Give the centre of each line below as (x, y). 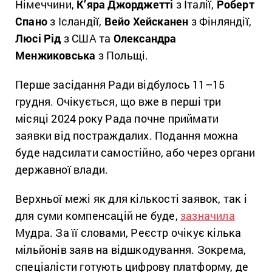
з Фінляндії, (220, 21)
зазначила (208, 215)
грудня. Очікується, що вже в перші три (118, 101)
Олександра (145, 38)
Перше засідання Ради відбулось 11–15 (120, 84)
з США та (87, 38)
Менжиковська (56, 55)
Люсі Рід (38, 38)
